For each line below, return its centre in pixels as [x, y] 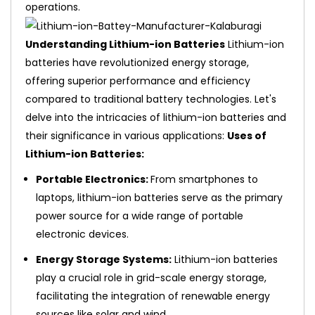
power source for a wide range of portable [140, 216]
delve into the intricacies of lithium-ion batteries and [156, 118]
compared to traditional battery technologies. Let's [151, 99]
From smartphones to [204, 180]
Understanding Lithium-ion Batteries [125, 45]
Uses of [247, 136]
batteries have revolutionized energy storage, [137, 63]
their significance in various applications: [125, 136]
